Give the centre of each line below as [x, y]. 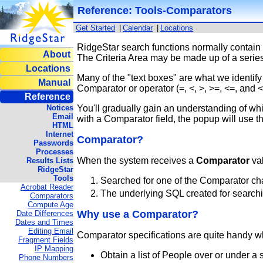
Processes [55, 152]
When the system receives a [137, 161]
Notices [60, 108]
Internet [60, 134]
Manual [54, 82]
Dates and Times [44, 222]
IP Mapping [54, 249]
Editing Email [51, 231]
